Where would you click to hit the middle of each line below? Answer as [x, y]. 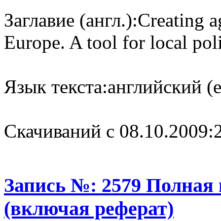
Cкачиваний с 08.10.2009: [109, 131]
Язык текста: [56, 86]
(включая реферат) [89, 208]
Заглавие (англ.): [71, 20]
